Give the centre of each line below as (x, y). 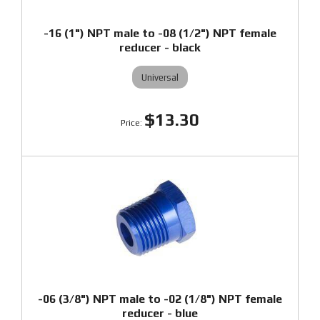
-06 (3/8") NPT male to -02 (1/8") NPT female (160, 299)
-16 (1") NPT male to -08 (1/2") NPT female (160, 33)
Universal (160, 77)
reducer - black (160, 47)
